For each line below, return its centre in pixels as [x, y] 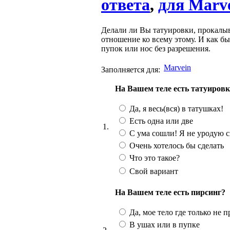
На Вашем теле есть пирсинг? [170, 192]
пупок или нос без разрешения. [156, 48]
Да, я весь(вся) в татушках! [175, 108]
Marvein [177, 67]
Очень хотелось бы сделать [176, 145]
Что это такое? [154, 158]
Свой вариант [153, 171]
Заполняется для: [131, 69]
